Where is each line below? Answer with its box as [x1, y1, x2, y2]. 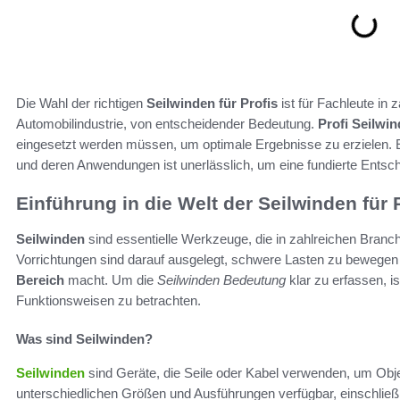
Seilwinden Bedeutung [157, 271, 286, 287]
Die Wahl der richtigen [16, 95, 146, 111]
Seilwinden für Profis [146, 95, 278, 111]
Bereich [16, 271, 64, 287]
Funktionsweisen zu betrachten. [16, 292, 201, 308]
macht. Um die [64, 271, 157, 287]
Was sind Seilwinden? [16, 330, 153, 346]
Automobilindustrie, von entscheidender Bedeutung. [16, 115, 318, 131]
